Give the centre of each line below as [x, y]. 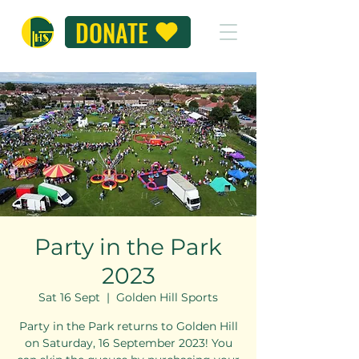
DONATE [112, 32]
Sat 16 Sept [69, 297]
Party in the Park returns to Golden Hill [128, 326]
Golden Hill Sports [167, 297]
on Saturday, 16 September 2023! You [128, 343]
